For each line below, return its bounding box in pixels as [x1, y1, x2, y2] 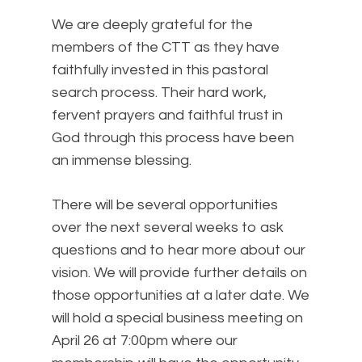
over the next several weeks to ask [52, 220, 284, 235]
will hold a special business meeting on [52, 310, 303, 326]
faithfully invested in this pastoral [52, 62, 268, 78]
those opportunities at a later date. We [52, 288, 309, 303]
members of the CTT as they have [52, 40, 280, 55]
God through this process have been [52, 130, 294, 145]
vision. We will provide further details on [52, 265, 307, 280]
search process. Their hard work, [52, 85, 267, 100]
